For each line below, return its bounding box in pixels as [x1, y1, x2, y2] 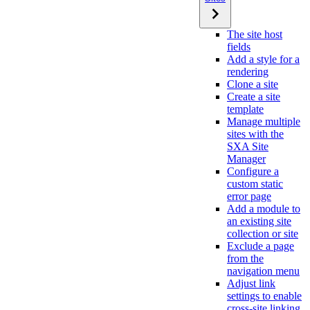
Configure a [227, 165, 279, 177]
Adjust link [227, 277, 275, 289]
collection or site [227, 228, 298, 239]
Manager [227, 153, 266, 165]
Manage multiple [227, 116, 300, 127]
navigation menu [227, 265, 300, 277]
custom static [227, 178, 283, 190]
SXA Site [227, 140, 268, 152]
